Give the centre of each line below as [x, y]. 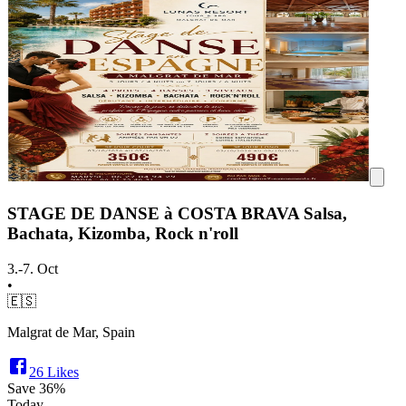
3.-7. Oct [33, 268]
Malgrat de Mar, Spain [71, 332]
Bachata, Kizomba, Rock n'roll [123, 234]
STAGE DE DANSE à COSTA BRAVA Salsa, [177, 214]
